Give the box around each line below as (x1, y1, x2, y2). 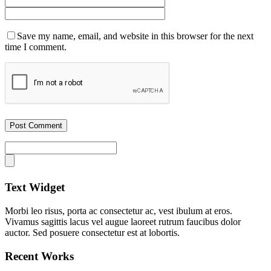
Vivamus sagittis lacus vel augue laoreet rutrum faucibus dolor (5, 216, 241, 227)
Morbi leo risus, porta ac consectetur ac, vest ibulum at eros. (5, 205, 232, 216)
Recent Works (5, 249, 74, 263)
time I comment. (5, 42, 67, 53)
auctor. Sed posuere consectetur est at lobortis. (5, 227, 180, 238)
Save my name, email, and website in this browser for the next (17, 31, 253, 42)
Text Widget (5, 181, 65, 194)
